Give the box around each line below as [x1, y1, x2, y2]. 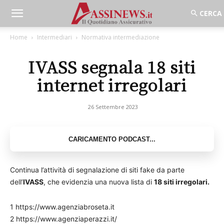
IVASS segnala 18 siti [28, 55, 196, 78]
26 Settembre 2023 [88, 103, 138, 110]
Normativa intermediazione [81, 33, 159, 41]
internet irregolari [37, 73, 187, 96]
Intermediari [37, 33, 72, 41]
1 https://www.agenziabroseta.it [10, 202, 114, 211]
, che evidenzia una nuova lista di [43, 177, 154, 186]
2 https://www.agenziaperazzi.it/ [10, 214, 117, 223]
